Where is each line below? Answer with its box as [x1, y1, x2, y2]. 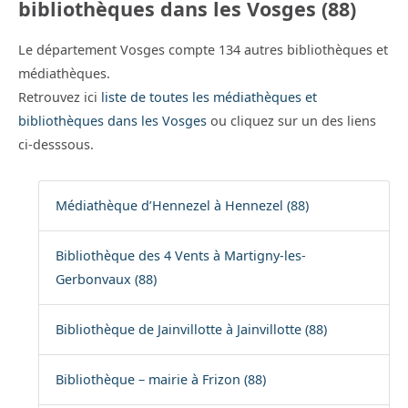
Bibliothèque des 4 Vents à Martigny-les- [55, 247, 306, 265]
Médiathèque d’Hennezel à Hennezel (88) [55, 197, 309, 215]
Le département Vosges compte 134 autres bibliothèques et [18, 41, 388, 59]
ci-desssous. [18, 136, 94, 154]
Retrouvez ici [18, 88, 101, 107]
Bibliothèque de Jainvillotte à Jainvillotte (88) [55, 321, 327, 339]
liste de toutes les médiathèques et [101, 88, 317, 107]
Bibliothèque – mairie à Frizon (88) [55, 371, 266, 389]
